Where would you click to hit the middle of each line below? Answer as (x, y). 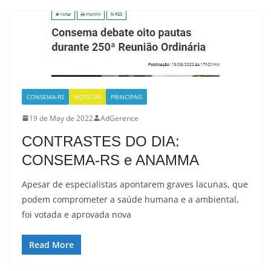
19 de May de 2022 (61, 118)
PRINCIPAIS (126, 96)
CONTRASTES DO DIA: (101, 141)
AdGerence (119, 118)
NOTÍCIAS (87, 96)
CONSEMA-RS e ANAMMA (110, 160)
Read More (51, 244)
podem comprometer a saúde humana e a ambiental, (130, 199)
